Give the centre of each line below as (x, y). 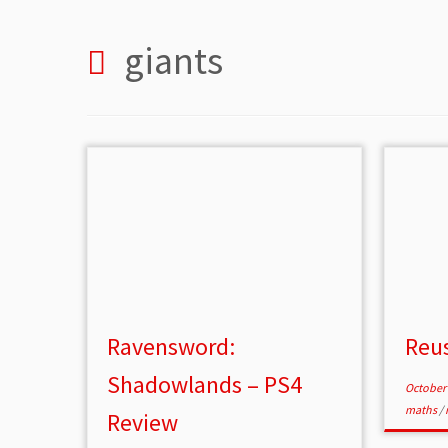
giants (173, 61)
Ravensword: (171, 347)
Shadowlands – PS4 (205, 385)
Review (143, 423)
